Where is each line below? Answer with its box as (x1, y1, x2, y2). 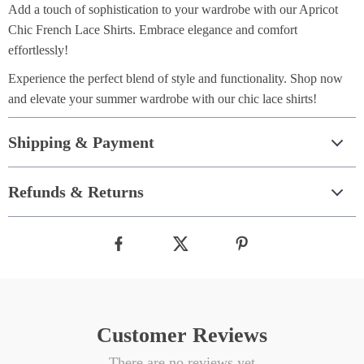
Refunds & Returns (8, 183, 144, 201)
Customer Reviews (97, 323, 267, 347)
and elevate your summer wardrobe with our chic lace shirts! (8, 92, 317, 106)
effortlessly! (8, 43, 68, 57)
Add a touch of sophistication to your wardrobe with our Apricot (8, 2, 338, 16)
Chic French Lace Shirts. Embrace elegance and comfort (8, 23, 297, 37)
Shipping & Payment (8, 133, 154, 151)
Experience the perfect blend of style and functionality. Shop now (8, 71, 343, 85)
